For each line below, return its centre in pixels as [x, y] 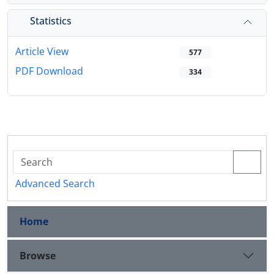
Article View [42, 52]
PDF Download [49, 71]
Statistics [51, 20]
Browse [38, 255]
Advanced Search [55, 184]
